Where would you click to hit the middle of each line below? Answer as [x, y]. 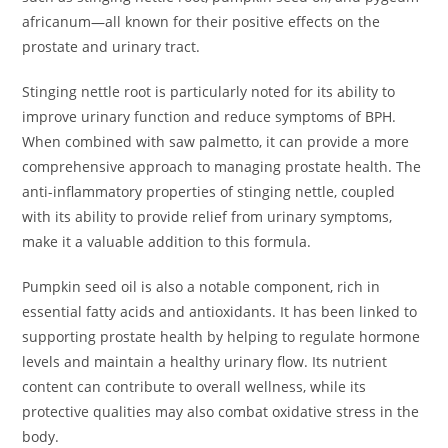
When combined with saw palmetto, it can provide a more [216, 142]
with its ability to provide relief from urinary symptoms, [207, 217]
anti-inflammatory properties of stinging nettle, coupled [209, 192]
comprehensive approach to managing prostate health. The [222, 167]
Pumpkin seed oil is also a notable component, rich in [201, 287]
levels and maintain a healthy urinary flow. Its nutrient [205, 362]
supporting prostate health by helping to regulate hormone [221, 337]
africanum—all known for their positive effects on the [201, 22]
